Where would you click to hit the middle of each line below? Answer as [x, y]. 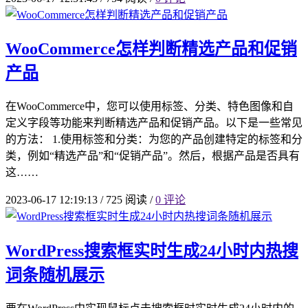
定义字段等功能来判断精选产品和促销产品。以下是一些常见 [154, 123]
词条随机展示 [55, 275]
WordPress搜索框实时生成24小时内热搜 [152, 251]
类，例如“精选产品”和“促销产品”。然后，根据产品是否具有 [153, 156]
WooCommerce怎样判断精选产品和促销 [151, 49]
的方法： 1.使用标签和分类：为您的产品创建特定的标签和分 [154, 140]
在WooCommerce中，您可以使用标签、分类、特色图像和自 [150, 107]
